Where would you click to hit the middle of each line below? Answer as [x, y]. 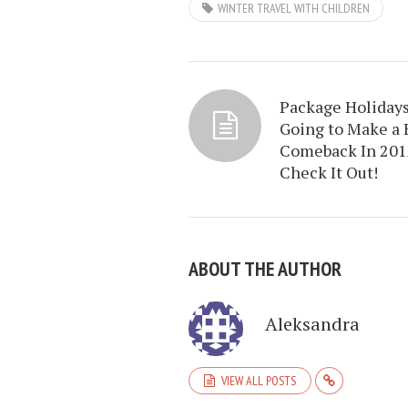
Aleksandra [312, 324]
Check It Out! [329, 172]
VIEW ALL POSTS [259, 381]
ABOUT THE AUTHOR [265, 269]
